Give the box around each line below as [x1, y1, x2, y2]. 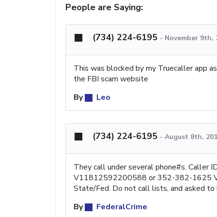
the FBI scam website [74, 73, 148, 84]
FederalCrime [94, 201, 147, 212]
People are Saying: [65, 1, 143, 13]
